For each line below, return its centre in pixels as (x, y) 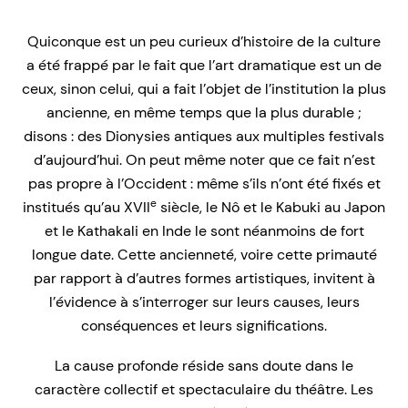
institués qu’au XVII (87, 208)
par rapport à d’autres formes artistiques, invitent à (204, 279)
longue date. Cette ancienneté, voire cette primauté (204, 255)
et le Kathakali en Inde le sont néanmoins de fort (204, 231)
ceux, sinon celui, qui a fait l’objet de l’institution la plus (204, 89)
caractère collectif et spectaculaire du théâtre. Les (204, 390)
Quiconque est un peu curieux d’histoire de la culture (204, 42)
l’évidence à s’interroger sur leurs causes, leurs (204, 302)
